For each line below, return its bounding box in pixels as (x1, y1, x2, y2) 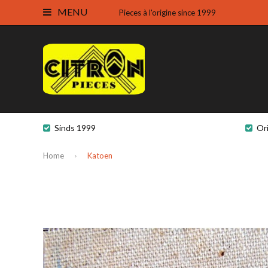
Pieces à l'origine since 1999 (119, 8, 216, 17)
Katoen (87, 150, 112, 160)
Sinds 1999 (54, 123, 96, 133)
